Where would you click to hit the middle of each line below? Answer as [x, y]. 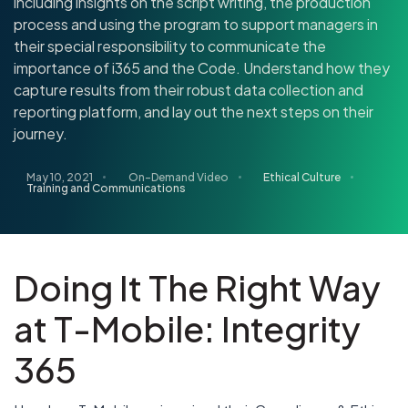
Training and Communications [106, 188]
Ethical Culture [302, 177]
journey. [41, 133]
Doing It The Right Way [197, 287]
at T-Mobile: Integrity [187, 328]
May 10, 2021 [59, 177]
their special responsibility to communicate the [170, 46]
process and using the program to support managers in [196, 24]
